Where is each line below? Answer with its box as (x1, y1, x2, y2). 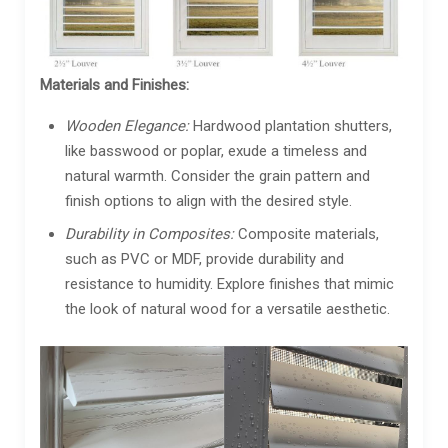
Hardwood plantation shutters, (189, 116, 392, 135)
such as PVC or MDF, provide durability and (65, 249, 344, 268)
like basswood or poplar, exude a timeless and (65, 141, 367, 160)
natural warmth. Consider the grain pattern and (65, 166, 370, 185)
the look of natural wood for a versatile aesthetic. (65, 299, 390, 318)
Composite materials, (234, 224, 379, 243)
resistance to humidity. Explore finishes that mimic (65, 274, 394, 293)
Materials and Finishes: (40, 75, 189, 94)
